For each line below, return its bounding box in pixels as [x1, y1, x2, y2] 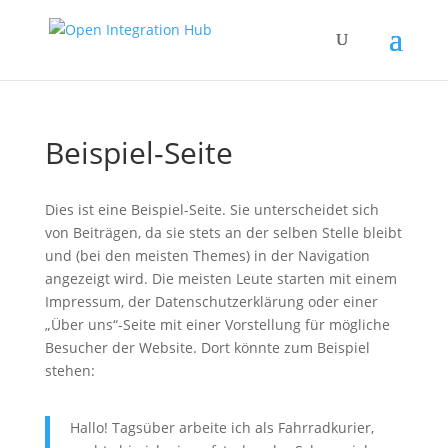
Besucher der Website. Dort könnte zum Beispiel [44, 338, 370, 357]
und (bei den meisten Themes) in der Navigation [44, 246, 370, 265]
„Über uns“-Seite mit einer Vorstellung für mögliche [44, 315, 390, 334]
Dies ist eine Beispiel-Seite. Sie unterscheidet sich [44, 200, 379, 219]
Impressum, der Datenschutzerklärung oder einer [44, 292, 378, 311]
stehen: [44, 361, 95, 380]
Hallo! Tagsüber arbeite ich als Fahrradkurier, [69, 418, 374, 437]
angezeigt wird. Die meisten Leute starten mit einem [44, 269, 397, 288]
